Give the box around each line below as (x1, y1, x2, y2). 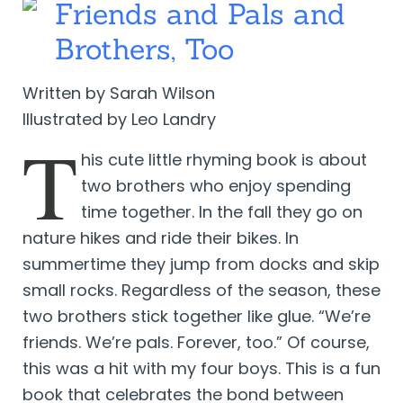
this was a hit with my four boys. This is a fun (22, 356, 381, 380)
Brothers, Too (54, 30, 234, 67)
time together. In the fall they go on (80, 200, 363, 223)
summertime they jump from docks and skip (22, 252, 380, 275)
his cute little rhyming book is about (80, 148, 367, 171)
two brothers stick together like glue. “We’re (22, 304, 371, 327)
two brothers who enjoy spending (80, 174, 351, 197)
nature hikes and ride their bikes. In (22, 226, 299, 249)
